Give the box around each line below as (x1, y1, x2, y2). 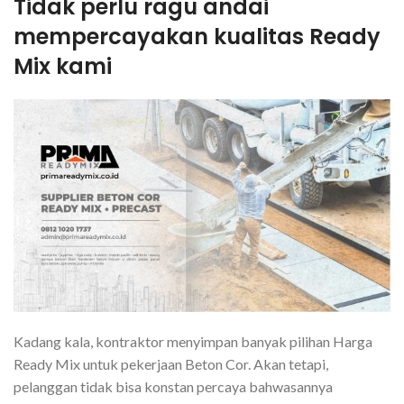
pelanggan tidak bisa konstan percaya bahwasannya (14, 377, 333, 395)
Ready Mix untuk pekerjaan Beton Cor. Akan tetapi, (14, 354, 328, 372)
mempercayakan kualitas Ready (14, 22, 381, 52)
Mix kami (14, 51, 112, 82)
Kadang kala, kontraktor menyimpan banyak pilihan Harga (14, 332, 372, 350)
